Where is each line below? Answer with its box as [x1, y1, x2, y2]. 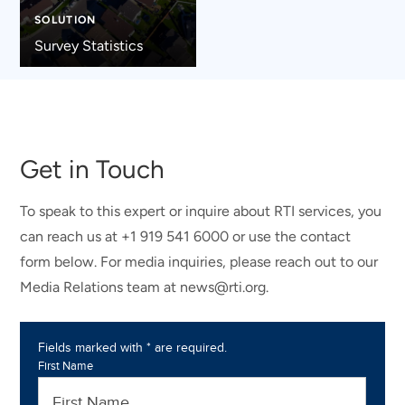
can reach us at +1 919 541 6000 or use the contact [20, 228, 352, 246]
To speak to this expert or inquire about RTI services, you [20, 202, 382, 221]
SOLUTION [33, 13, 97, 26]
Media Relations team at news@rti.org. [20, 278, 269, 297]
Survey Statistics [33, 36, 143, 54]
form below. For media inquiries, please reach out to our [20, 253, 379, 271]
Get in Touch [20, 154, 165, 185]
